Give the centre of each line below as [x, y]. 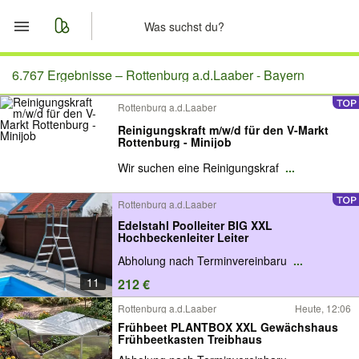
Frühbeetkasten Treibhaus [190, 339]
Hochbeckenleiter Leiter [183, 237]
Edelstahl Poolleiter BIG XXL [195, 225]
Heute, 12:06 [323, 308]
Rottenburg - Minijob [175, 142]
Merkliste [79, 113]
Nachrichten [90, 151]
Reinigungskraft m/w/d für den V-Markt [223, 130]
